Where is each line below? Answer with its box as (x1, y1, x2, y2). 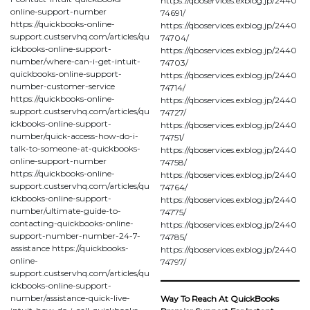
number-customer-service (10, 80, 115, 91)
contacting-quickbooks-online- (10, 217, 134, 228)
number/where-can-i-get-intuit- (10, 55, 140, 66)
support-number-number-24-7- (10, 230, 140, 241)
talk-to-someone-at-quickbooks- (10, 143, 140, 154)
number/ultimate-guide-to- (10, 205, 121, 216)
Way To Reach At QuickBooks (161, 293, 279, 304)
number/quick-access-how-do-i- (10, 130, 138, 141)
